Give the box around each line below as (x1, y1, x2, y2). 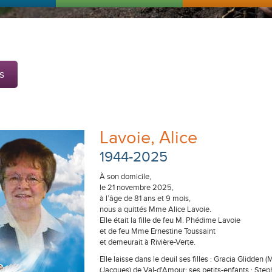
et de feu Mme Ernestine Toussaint (100, 226, 216, 236)
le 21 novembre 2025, (100, 183, 174, 192)
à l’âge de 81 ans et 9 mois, (100, 194, 191, 203)
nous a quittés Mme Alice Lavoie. (100, 205, 211, 214)
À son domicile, (100, 172, 151, 182)
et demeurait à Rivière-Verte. (100, 237, 195, 247)
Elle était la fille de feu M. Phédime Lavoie (100, 216, 240, 225)
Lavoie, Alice (100, 127, 197, 149)
